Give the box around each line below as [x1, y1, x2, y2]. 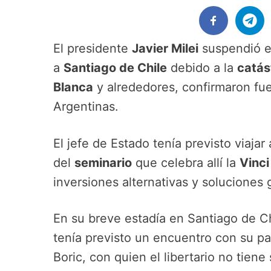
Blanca [53, 80, 93, 95]
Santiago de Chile [64, 60, 167, 76]
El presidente [53, 41, 132, 56]
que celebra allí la [132, 155, 240, 170]
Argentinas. [53, 99, 119, 114]
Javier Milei [132, 41, 198, 56]
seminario [74, 155, 132, 170]
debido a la [167, 60, 237, 76]
